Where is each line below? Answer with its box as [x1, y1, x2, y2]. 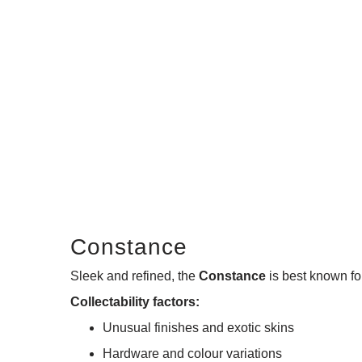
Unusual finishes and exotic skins [103, 320, 294, 335]
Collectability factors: [70, 294, 200, 309]
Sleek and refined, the [70, 268, 199, 283]
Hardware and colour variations [103, 346, 282, 360]
